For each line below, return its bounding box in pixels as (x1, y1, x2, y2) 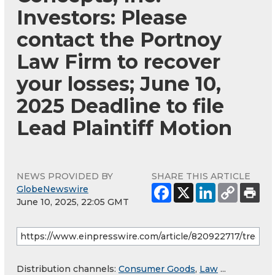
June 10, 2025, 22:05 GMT (17, 196, 129, 207)
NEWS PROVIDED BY (17, 170, 113, 182)
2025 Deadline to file (17, 93, 224, 118)
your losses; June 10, (17, 71, 221, 96)
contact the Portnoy (17, 27, 222, 52)
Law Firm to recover (17, 49, 220, 74)
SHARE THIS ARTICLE (152, 170, 250, 182)
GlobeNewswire (17, 183, 88, 195)
